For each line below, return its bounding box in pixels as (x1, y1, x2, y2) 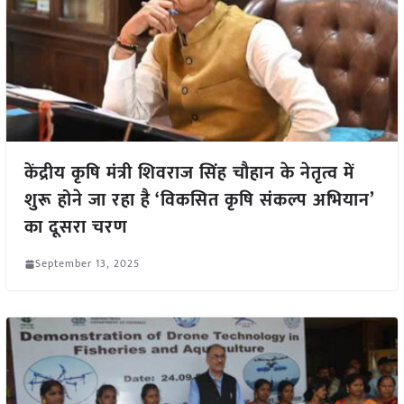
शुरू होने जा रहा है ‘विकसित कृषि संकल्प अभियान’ (23, 185, 374, 216)
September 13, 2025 (34, 254, 140, 273)
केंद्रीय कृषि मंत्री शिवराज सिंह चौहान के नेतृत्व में (23, 158, 354, 189)
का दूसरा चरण (23, 212, 128, 243)
